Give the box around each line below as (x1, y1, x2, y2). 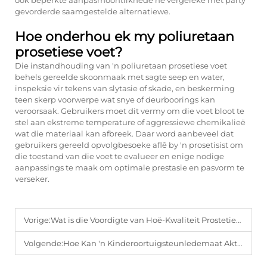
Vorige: (24, 215, 51, 225)
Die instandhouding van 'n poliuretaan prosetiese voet (15, 61, 227, 70)
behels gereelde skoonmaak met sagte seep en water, (15, 72, 225, 82)
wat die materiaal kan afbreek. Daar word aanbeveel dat (15, 129, 234, 138)
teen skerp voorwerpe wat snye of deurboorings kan (15, 95, 215, 104)
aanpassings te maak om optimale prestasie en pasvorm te (15, 163, 244, 172)
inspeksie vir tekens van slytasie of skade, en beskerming (15, 83, 235, 93)
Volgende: (24, 238, 63, 248)
